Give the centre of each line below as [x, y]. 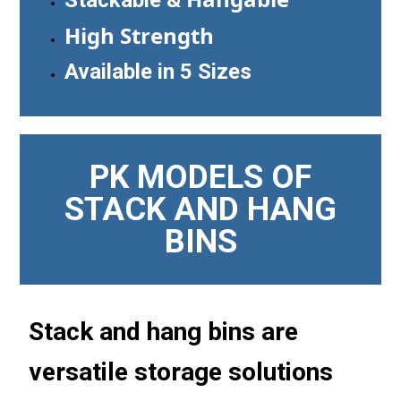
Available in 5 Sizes [161, 71]
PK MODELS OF [200, 177]
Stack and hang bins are [164, 331]
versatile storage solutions [181, 371]
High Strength [140, 35]
